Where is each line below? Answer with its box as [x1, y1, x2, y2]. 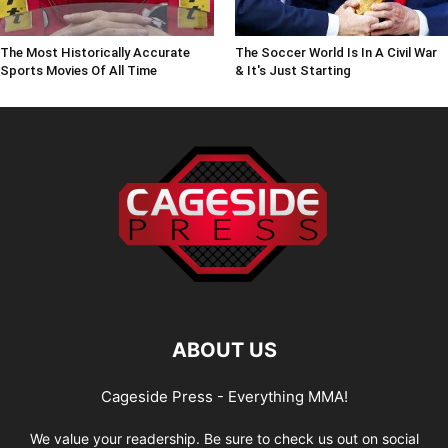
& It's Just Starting [234, 63, 351, 79]
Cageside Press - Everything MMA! [100, 387, 348, 407]
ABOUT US [171, 338, 277, 363]
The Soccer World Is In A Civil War [234, 45, 437, 61]
